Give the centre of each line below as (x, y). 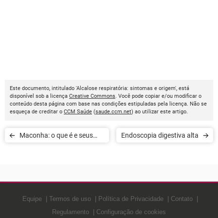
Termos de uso (70, 199)
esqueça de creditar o (37, 112)
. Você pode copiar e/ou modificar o (158, 96)
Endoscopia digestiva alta (160, 135)
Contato (182, 199)
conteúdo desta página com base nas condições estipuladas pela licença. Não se (108, 104)
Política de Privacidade (131, 199)
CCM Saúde (78, 112)
